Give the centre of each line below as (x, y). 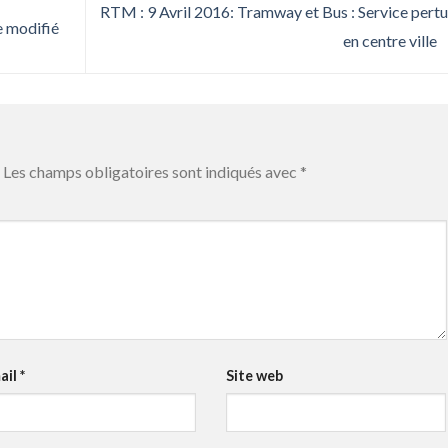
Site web (254, 375)
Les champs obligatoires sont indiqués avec (151, 171)
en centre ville (391, 40)
